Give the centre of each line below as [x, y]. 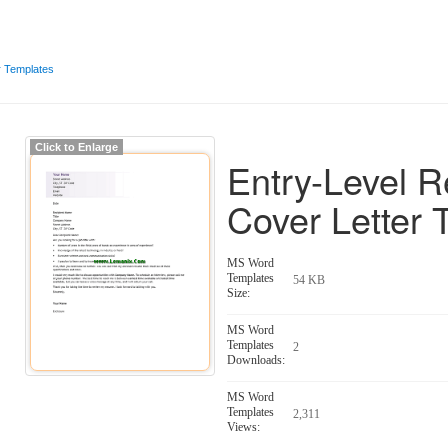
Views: [244, 427]
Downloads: [256, 360]
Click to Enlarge [77, 147]
